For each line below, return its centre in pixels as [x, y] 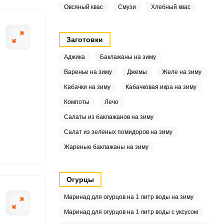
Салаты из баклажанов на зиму [108, 117]
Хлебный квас [170, 7]
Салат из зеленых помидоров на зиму [118, 132]
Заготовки [84, 39]
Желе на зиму [181, 72]
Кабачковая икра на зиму [161, 87]
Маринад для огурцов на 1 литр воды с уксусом [131, 212]
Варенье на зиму [88, 72]
